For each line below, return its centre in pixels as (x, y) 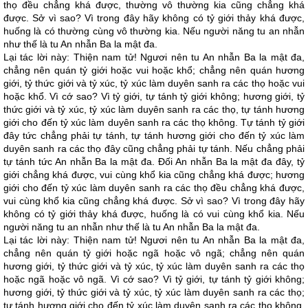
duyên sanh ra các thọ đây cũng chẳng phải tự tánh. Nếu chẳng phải (154, 148)
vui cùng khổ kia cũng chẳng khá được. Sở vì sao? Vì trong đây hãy (154, 201)
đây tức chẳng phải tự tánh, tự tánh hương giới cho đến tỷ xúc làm (154, 135)
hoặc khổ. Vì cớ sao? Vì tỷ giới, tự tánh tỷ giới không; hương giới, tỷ (154, 96)
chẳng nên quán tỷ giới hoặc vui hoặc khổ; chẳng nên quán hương (154, 70)
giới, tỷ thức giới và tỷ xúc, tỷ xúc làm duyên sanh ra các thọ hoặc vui (154, 83)
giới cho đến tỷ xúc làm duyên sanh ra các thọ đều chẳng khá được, (154, 188)
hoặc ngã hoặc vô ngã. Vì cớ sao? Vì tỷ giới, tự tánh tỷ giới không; (154, 279)
